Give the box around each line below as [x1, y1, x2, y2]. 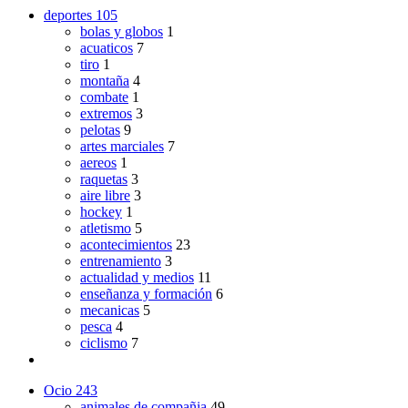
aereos [80, 154, 117, 170]
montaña [80, 72, 129, 88]
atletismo [80, 219, 131, 236]
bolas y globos [80, 23, 163, 39]
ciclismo [80, 334, 127, 351]
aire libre [80, 187, 130, 203]
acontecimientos [80, 236, 172, 252]
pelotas [80, 121, 120, 138]
